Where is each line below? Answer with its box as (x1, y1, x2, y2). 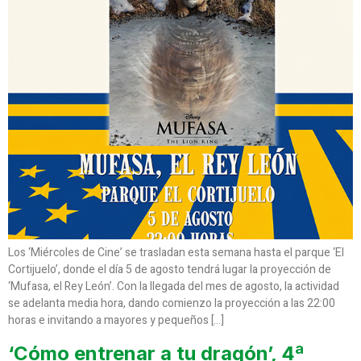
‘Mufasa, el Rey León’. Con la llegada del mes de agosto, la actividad (8, 278, 339, 296)
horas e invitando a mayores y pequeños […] (8, 312, 224, 330)
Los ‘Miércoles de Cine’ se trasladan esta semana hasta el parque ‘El (8, 244, 344, 262)
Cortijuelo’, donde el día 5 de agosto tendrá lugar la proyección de (8, 261, 331, 279)
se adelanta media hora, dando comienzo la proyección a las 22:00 (8, 295, 335, 313)
